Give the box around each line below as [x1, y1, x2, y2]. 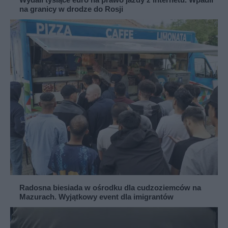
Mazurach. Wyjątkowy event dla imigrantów [19, 192, 174, 201]
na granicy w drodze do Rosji [19, 5, 123, 13]
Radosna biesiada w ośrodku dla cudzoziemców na [19, 183, 201, 192]
